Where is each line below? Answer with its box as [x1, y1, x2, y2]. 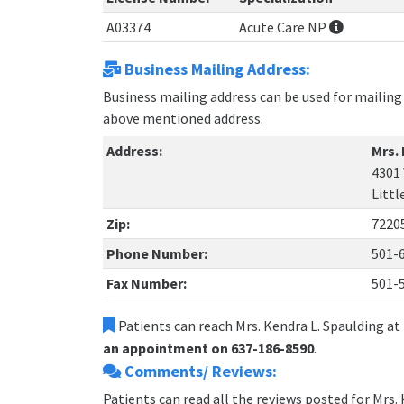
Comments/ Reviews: [121, 361, 277, 382]
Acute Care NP [239, 18, 329, 37]
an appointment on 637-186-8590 [103, 339, 314, 358]
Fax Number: [106, 274, 187, 293]
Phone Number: [106, 244, 207, 263]
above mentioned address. [103, 109, 263, 128]
